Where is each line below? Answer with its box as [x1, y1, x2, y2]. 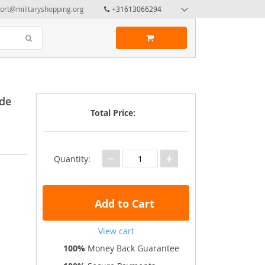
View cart [98, 225, 134, 237]
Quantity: [54, 153, 91, 164]
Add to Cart [91, 196, 154, 211]
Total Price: [91, 107, 135, 118]
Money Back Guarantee [85, 243, 179, 254]
